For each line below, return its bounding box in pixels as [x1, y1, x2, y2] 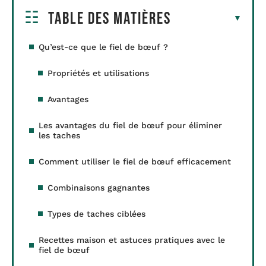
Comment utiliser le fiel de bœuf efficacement [39, 156, 231, 166]
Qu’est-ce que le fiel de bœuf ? [39, 42, 168, 52]
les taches [39, 130, 80, 140]
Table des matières [48, 8, 171, 28]
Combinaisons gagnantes [47, 182, 150, 192]
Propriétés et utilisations [47, 68, 149, 78]
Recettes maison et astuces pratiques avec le [39, 235, 225, 245]
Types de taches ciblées [47, 208, 145, 218]
